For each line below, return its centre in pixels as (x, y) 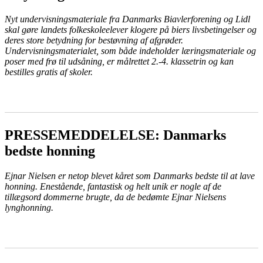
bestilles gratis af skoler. (49, 72)
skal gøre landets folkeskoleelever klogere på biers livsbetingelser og (131, 30)
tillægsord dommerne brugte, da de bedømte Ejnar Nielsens (115, 197)
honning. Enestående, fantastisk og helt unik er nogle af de (113, 187)
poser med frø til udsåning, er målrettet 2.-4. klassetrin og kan (119, 62)
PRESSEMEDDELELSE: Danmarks (115, 135)
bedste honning (50, 151)
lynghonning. (29, 208)
